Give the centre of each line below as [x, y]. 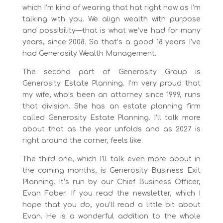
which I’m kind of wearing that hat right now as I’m [111, 7]
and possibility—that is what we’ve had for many [111, 30]
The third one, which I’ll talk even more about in [111, 159]
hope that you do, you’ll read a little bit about [111, 205]
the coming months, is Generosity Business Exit [111, 170]
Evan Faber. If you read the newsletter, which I [111, 193]
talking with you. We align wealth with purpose [111, 19]
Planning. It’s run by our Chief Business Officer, [111, 182]
